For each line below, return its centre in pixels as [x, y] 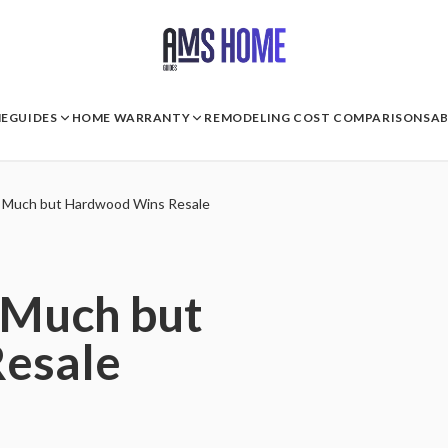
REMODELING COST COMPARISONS [317, 117]
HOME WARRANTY [131, 117]
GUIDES [33, 117]
